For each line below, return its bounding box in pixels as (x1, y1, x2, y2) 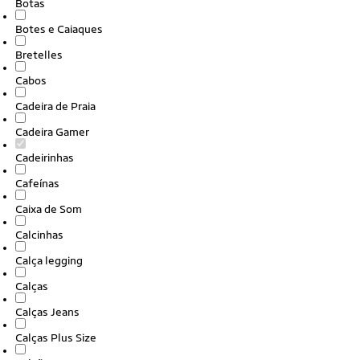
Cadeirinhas (15, 151, 74, 164)
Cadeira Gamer (15, 125, 89, 138)
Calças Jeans (15, 305, 80, 318)
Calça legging (15, 254, 83, 267)
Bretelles (15, 48, 63, 61)
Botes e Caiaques (15, 22, 103, 35)
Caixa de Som (15, 202, 82, 215)
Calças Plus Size (15, 331, 96, 344)
